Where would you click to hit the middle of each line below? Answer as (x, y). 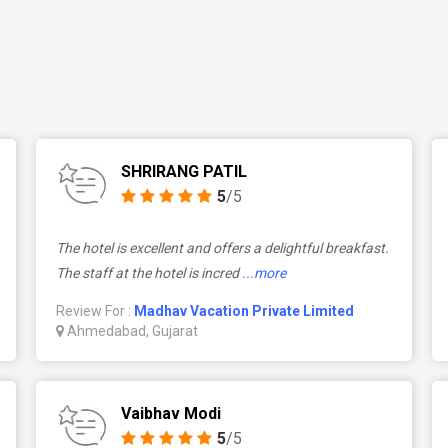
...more (263, 273)
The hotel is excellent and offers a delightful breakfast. (222, 248)
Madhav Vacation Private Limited (243, 311)
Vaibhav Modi (170, 413)
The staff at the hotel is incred (147, 273)
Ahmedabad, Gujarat (130, 331)
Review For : (94, 311)
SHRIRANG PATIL (183, 171)
